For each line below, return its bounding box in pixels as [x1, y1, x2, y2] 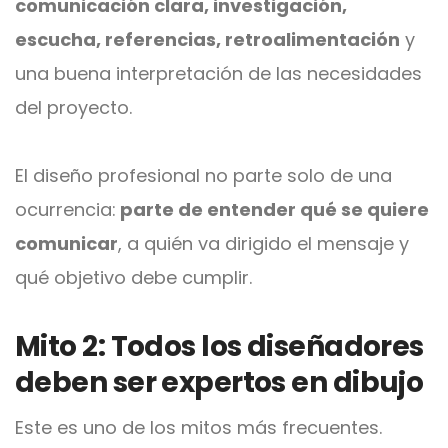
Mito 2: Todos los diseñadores [15, 326, 424, 366]
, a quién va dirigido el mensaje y [118, 230, 409, 256]
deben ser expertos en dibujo [15, 362, 424, 402]
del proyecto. [15, 94, 132, 120]
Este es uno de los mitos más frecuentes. [15, 414, 382, 440]
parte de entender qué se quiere [116, 196, 429, 222]
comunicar [15, 230, 118, 256]
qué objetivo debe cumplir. [15, 264, 252, 290]
